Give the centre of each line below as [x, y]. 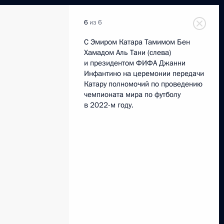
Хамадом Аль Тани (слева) [127, 52]
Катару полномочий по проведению [143, 84]
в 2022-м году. [109, 105]
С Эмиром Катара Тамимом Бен [137, 42]
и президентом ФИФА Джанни [135, 63]
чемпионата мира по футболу [132, 94]
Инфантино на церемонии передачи [144, 73]
